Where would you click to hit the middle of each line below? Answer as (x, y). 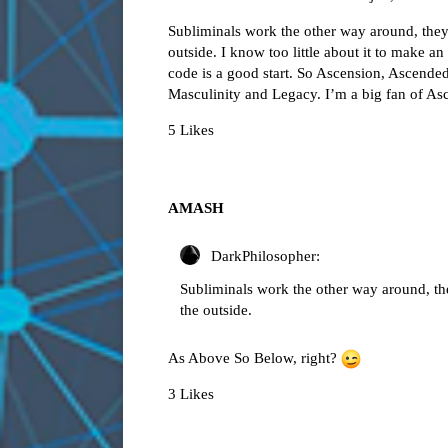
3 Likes (191, 394)
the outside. (216, 309)
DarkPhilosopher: (263, 255)
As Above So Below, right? (254, 357)
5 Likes (191, 129)
